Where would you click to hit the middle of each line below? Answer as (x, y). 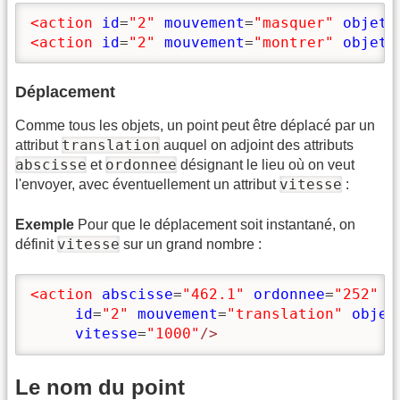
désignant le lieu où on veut (266, 165)
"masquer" (294, 22)
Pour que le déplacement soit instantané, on (215, 224)
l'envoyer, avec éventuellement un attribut (147, 185)
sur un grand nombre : (191, 244)
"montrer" (294, 42)
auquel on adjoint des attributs (257, 146)
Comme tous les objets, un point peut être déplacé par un (195, 126)
